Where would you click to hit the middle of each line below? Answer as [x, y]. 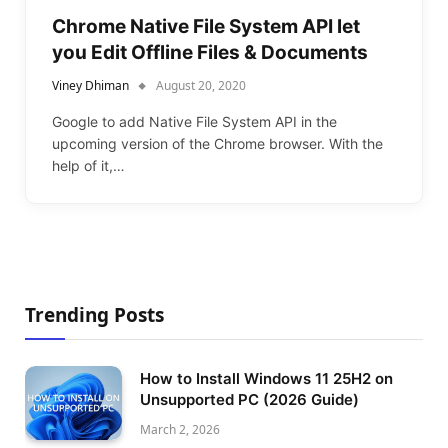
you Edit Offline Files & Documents [210, 52]
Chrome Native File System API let [206, 26]
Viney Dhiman [90, 85]
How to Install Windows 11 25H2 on [266, 378]
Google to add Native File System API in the [194, 121]
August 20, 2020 [201, 85]
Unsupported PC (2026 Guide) [249, 399]
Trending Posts [94, 314]
